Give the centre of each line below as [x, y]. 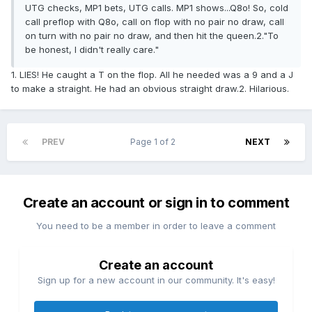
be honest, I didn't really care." [92, 50]
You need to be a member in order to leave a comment [156, 226]
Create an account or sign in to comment [156, 203]
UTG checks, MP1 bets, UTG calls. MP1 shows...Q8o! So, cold [157, 8]
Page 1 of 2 [155, 142]
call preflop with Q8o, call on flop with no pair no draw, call [155, 22]
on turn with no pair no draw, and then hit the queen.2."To [152, 36]
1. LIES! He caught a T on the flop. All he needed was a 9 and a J [152, 75]
